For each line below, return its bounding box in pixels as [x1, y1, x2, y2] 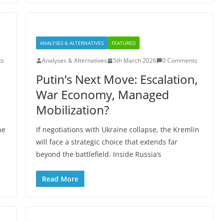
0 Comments [162, 56, 197, 65]
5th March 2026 [112, 56, 156, 65]
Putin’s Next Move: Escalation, [36, 71, 198, 87]
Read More [41, 174, 78, 184]
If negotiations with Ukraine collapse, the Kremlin [36, 125, 199, 134]
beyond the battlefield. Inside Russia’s [36, 149, 161, 159]
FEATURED [111, 39, 136, 46]
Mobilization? [36, 102, 109, 118]
